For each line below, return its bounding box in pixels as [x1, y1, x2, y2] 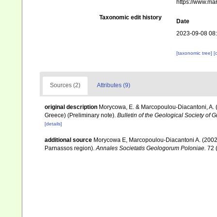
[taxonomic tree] [176, 50, 214, 56]
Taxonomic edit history [99, 14, 162, 21]
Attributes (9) [97, 82, 130, 89]
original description [45, 104, 97, 110]
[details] [45, 121, 62, 126]
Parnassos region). [45, 145, 96, 152]
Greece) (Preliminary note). [45, 112, 117, 119]
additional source [45, 137, 92, 143]
